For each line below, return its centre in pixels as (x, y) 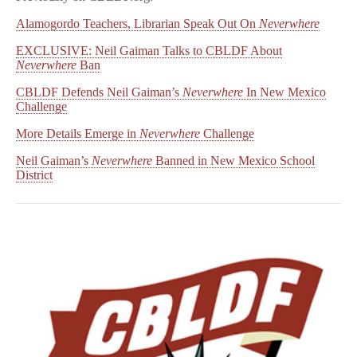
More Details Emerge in (78, 133)
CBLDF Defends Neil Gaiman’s (99, 92)
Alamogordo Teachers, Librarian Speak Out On (137, 24)
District (34, 175)
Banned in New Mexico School (233, 161)
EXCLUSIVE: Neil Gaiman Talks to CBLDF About (149, 51)
